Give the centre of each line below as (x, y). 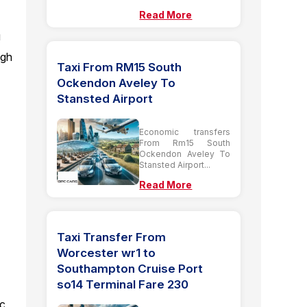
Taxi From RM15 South (120, 67)
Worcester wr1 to (107, 253)
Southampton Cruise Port (130, 268)
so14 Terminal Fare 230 (123, 284)
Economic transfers (185, 132)
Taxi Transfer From (112, 237)
